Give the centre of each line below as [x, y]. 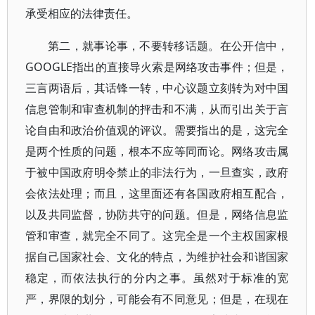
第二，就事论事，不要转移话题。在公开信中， [168, 46]
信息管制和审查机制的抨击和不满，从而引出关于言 [157, 109]
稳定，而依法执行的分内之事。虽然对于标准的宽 [157, 278]
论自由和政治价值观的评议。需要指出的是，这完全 [157, 130]
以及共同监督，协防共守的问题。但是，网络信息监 [157, 214]
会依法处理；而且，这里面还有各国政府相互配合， [157, 193]
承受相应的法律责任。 [82, 13]
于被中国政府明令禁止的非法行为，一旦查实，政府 [157, 172]
